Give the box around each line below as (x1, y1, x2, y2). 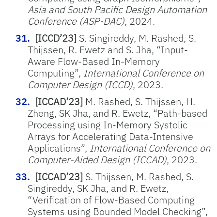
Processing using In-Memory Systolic (28, 118, 187, 131)
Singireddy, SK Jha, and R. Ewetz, (28, 182, 169, 195)
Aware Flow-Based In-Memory (28, 55, 160, 68)
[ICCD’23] (35, 31, 77, 45)
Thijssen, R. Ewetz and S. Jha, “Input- (28, 43, 188, 56)
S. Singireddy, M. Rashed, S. (77, 31, 196, 45)
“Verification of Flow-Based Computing (28, 193, 195, 206)
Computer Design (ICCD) (28, 78, 133, 91)
